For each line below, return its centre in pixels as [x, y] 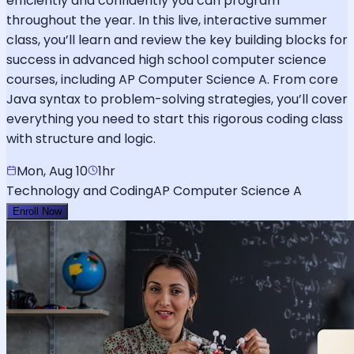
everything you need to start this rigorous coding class [175, 119]
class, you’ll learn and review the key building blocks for [177, 40]
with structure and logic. [81, 138]
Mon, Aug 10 [52, 171]
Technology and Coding [80, 190]
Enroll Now [37, 211]
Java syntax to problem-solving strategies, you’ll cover [177, 99]
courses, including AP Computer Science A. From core [172, 79]
